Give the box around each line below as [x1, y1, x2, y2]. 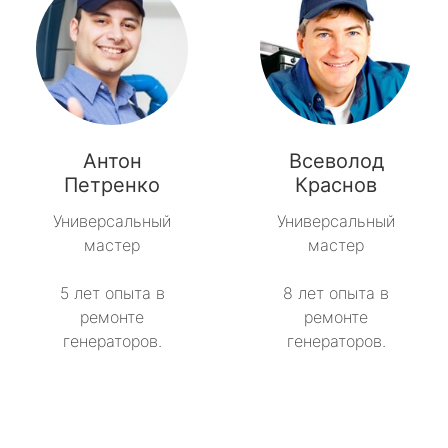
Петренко [64, 173, 160, 198]
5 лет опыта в [59, 283, 165, 304]
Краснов [295, 173, 377, 198]
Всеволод [288, 149, 384, 174]
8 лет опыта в [283, 283, 389, 304]
